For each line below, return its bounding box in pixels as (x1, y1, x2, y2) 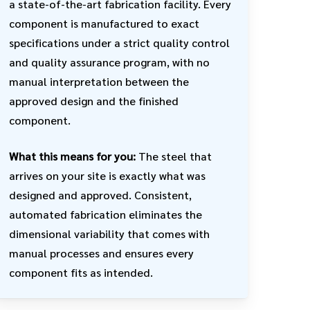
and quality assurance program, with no (9, 55, 210, 70)
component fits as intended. (9, 265, 154, 280)
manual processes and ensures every (9, 246, 194, 261)
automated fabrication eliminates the (9, 207, 203, 222)
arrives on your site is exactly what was (9, 168, 206, 183)
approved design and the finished (9, 93, 179, 109)
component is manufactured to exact (9, 16, 200, 31)
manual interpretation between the (9, 74, 190, 89)
